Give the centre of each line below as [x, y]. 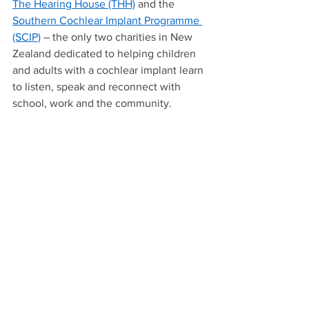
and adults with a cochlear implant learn [109, 70]
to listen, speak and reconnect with [98, 86]
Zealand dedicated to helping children [106, 53]
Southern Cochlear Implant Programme [107, 20]
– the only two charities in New [118, 37]
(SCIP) [27, 37]
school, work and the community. [95, 103]
